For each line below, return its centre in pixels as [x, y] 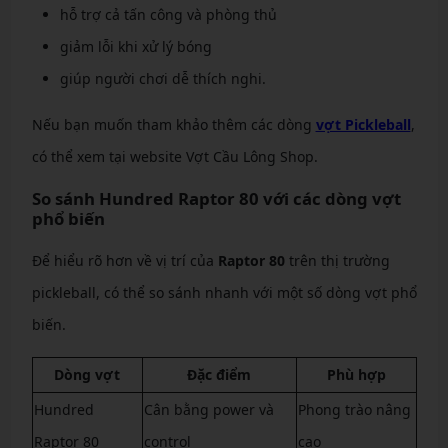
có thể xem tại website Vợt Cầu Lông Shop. [174, 156]
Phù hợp [356, 374]
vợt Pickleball [363, 124]
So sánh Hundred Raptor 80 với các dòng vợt [216, 198]
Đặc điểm [219, 374]
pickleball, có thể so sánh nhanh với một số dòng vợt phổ [224, 292]
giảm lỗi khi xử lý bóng [135, 46]
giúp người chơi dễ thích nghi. [162, 78]
